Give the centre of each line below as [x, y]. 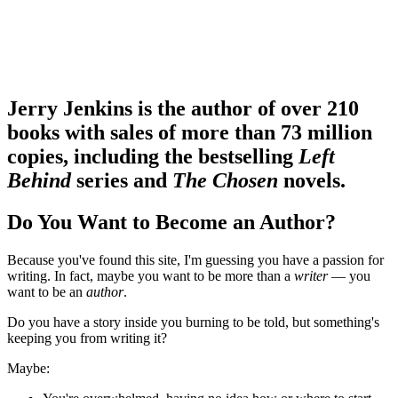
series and [122, 180]
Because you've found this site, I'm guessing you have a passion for [195, 259]
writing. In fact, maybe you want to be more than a [151, 275]
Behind [39, 180]
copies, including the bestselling [153, 156]
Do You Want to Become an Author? [171, 222]
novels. [312, 180]
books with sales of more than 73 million [190, 132]
